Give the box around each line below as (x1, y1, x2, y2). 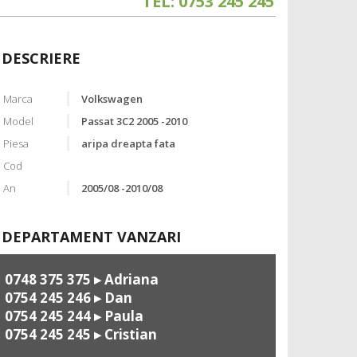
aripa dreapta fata (80, 136, 175, 151)
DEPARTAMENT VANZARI (2, 227, 181, 247)
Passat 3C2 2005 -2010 (80, 114, 187, 129)
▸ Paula (91, 307, 143, 326)
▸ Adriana (91, 270, 159, 289)
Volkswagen (80, 92, 143, 107)
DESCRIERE (2, 49, 80, 69)
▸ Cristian (91, 325, 157, 344)
